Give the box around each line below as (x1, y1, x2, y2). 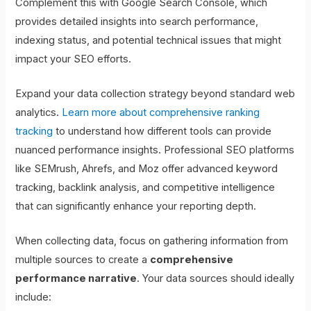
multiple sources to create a (15, 253, 151, 267)
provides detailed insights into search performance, (15, 15, 259, 28)
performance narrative (15, 272, 137, 285)
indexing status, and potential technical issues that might (15, 33, 282, 47)
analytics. (15, 106, 62, 119)
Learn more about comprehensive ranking (62, 106, 260, 119)
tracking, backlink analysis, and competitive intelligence (15, 181, 276, 194)
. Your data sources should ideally (137, 272, 295, 285)
